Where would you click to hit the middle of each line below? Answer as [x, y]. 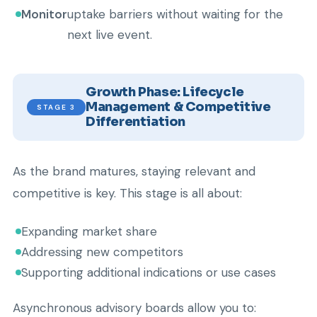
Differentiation [136, 122]
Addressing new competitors [102, 252]
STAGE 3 [56, 107]
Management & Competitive [178, 107]
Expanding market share [89, 231]
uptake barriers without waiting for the [175, 14]
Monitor [44, 14]
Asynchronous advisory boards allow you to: [134, 308]
